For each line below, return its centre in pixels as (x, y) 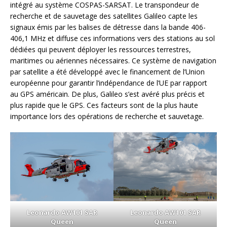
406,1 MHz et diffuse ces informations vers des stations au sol (112, 39)
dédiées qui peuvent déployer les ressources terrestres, (101, 50)
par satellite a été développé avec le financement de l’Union (107, 72)
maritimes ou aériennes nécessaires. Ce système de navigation (113, 61)
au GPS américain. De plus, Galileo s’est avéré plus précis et (107, 94)
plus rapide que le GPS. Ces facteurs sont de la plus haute (104, 105)
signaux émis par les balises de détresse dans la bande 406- (108, 27)
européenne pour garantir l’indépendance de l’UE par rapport (109, 83)
